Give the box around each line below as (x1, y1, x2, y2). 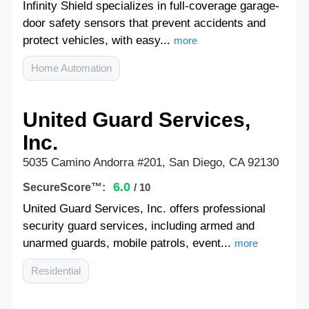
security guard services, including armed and (22, 219, 255, 232)
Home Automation (30, 62, 112, 74)
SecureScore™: (22, 181, 106, 193)
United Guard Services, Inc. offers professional (22, 202, 266, 215)
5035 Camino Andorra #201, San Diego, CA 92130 (22, 156, 279, 169)
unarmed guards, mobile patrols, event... (22, 237, 231, 250)
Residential (30, 265, 81, 277)
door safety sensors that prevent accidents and (22, 17, 266, 30)
